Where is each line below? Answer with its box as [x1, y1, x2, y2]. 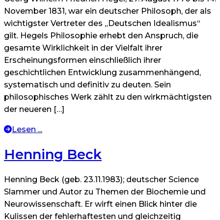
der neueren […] [4, 105, 64, 114]
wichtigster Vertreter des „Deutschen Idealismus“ [4, 19, 200, 28]
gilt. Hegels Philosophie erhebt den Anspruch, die [4, 31, 198, 41]
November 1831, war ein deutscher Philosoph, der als [4, 6, 211, 16]
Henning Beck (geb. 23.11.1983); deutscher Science [4, 175, 199, 185]
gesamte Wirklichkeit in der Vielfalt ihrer [4, 43, 163, 53]
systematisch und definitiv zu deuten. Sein [4, 80, 171, 90]
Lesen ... [12, 125, 42, 135]
